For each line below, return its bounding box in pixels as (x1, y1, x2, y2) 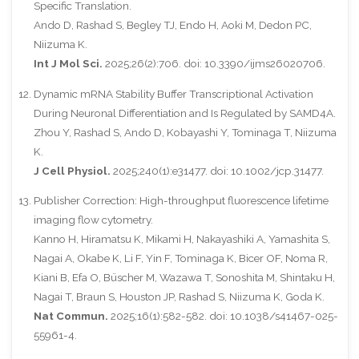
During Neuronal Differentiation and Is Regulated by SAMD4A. (33, 106, 336, 119)
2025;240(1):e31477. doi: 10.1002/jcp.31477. (110, 163, 324, 177)
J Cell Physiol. (33, 163, 111, 177)
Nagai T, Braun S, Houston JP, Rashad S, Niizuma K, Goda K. (33, 290, 325, 304)
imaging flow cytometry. (33, 213, 153, 227)
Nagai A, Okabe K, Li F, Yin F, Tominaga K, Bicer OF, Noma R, (33, 252, 328, 265)
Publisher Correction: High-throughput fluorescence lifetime (33, 194, 329, 208)
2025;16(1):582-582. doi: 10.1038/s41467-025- (107, 309, 338, 323)
